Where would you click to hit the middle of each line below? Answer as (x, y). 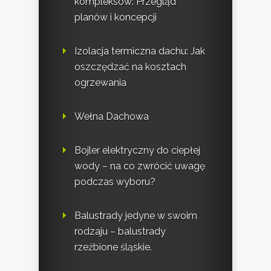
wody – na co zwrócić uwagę (140, 166)
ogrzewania (100, 83)
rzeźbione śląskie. (113, 247)
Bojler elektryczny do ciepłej (137, 151)
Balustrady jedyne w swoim (136, 216)
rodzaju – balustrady (120, 232)
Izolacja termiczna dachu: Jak (140, 51)
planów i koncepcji (116, 18)
